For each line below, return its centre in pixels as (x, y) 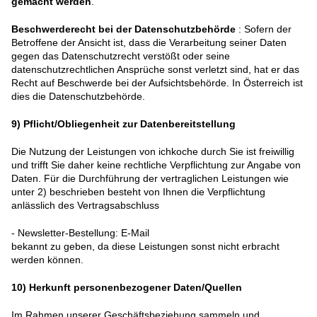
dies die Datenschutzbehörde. (78, 97)
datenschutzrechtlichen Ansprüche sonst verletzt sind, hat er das (155, 70)
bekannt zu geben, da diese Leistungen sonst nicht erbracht (145, 247)
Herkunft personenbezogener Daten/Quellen (136, 288)
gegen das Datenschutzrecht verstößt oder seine (121, 56)
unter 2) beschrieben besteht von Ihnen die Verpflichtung (138, 192)
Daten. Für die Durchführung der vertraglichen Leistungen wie (150, 179)
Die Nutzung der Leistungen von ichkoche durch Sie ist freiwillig (153, 152)
